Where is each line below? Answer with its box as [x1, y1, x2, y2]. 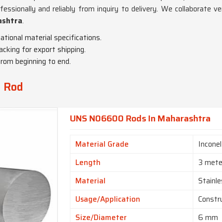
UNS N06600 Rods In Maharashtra [70, 111, 211, 125]
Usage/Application [75, 193, 141, 206]
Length [75, 157, 101, 169]
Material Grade [75, 138, 129, 151]
